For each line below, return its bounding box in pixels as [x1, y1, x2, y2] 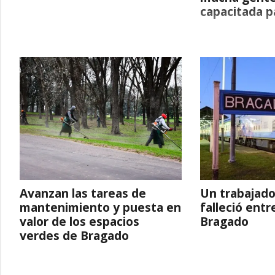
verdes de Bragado [20, 227, 129, 244]
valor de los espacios [20, 213, 139, 230]
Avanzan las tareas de [20, 185, 146, 201]
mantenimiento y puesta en [20, 199, 181, 215]
